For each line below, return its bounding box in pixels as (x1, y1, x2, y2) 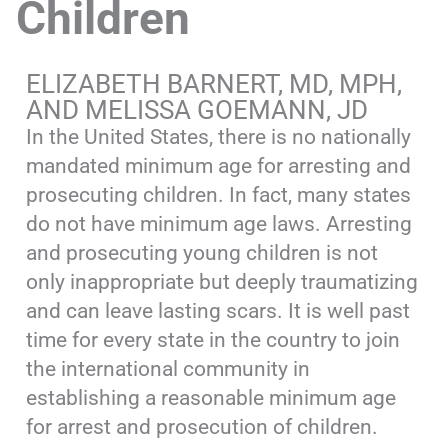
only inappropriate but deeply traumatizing (26, 269, 419, 294)
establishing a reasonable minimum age (26, 385, 397, 410)
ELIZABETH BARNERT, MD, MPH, (26, 68, 403, 99)
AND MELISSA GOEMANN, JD (26, 94, 369, 125)
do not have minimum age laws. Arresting (26, 211, 413, 236)
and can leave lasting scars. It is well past (26, 298, 411, 323)
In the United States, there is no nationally (26, 124, 412, 149)
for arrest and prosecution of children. (26, 414, 379, 439)
